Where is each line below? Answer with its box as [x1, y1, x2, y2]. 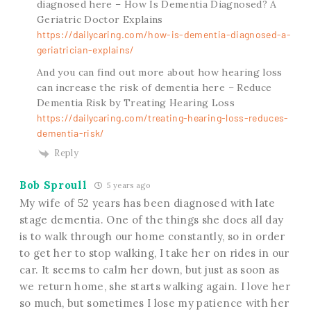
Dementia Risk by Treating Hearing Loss [36, 96, 235, 110]
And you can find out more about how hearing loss [36, 66, 283, 79]
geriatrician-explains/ [36, 44, 135, 56]
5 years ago [104, 180, 151, 191]
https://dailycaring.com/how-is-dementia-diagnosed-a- [36, 28, 292, 41]
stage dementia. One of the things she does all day [19, 213, 284, 227]
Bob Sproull [19, 178, 87, 192]
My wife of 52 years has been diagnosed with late [19, 196, 276, 210]
